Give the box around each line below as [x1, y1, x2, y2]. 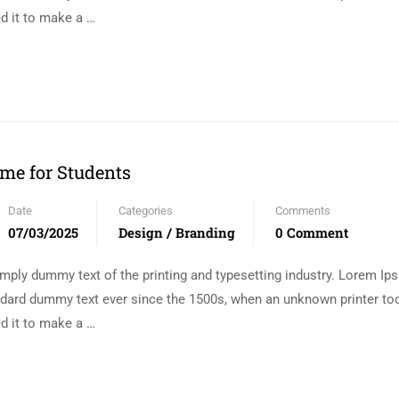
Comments [275, 204, 330, 217]
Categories [118, 204, 173, 217]
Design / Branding [118, 224, 235, 241]
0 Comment [275, 224, 348, 241]
